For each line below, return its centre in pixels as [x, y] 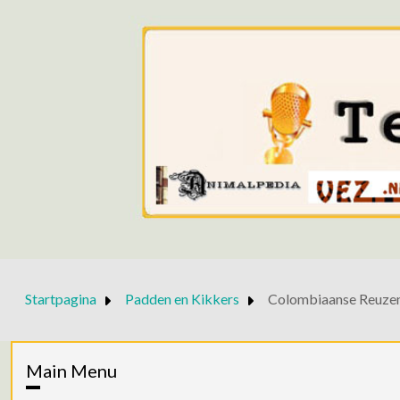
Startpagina [61, 299]
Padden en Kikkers [182, 299]
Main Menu [71, 370]
